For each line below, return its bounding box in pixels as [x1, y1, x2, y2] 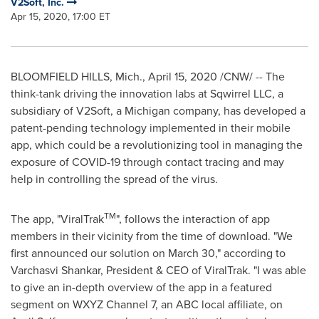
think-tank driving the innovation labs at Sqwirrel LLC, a [11, 85, 283, 102]
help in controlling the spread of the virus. [11, 171, 218, 187]
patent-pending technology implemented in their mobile [11, 120, 291, 136]
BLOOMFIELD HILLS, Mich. [11, 68, 142, 85]
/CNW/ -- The [217, 68, 285, 85]
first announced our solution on [11, 245, 168, 261]
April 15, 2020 [148, 68, 217, 85]
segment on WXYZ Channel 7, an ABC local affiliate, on [11, 296, 283, 313]
